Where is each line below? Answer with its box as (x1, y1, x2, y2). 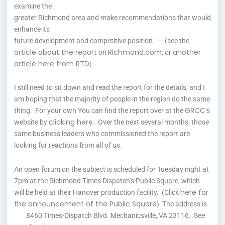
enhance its (14, 25, 50, 33)
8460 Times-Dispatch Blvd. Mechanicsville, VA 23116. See (14, 211, 205, 219)
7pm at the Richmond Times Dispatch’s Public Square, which (14, 176, 200, 185)
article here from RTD (14, 58, 89, 69)
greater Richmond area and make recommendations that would (14, 13, 211, 22)
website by (14, 118, 49, 126)
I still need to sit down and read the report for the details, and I (14, 83, 205, 91)
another (173, 47, 201, 57)
